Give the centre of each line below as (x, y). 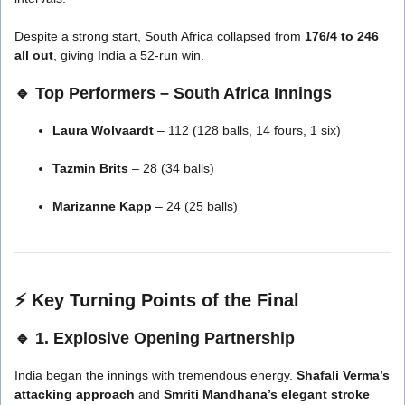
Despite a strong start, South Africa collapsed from (160, 36)
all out (34, 55)
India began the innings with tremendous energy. (155, 375)
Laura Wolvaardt (103, 130)
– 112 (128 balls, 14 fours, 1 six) (247, 130)
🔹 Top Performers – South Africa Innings (173, 93)
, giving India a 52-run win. (129, 55)
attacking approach (75, 394)
